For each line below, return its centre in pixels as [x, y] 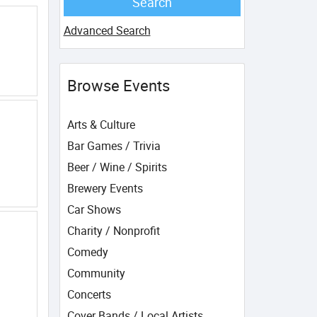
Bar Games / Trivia [114, 146]
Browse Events [118, 85]
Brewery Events [105, 188]
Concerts [89, 294]
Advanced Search [107, 30]
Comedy [87, 252]
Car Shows [94, 209]
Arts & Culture [101, 125]
